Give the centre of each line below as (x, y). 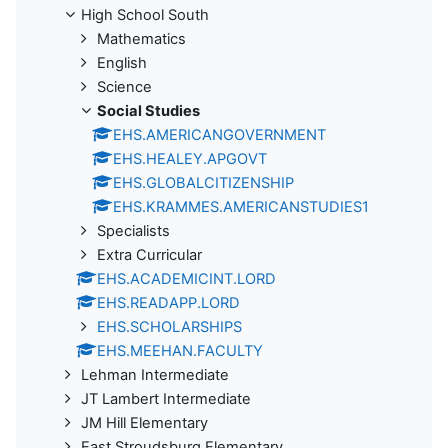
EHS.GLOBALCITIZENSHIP (203, 182)
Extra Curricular (149, 254)
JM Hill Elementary (144, 422)
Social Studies (148, 110)
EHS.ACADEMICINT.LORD (186, 278)
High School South (145, 14)
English (122, 62)
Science (124, 86)
